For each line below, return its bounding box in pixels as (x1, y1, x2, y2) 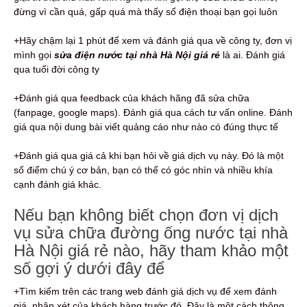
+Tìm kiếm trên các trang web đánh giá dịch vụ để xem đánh (14, 285, 277, 297)
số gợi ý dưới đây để (14, 258, 164, 278)
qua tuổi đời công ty (14, 63, 99, 75)
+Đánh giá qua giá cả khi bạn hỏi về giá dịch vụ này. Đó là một (14, 149, 284, 161)
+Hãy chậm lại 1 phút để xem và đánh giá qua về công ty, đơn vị (14, 34, 292, 46)
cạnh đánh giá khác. (14, 178, 101, 190)
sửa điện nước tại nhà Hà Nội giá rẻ (51, 49, 220, 60)
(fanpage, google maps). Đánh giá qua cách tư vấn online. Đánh (14, 106, 293, 118)
